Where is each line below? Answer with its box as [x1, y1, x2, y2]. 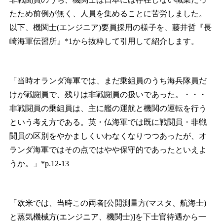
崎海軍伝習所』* [9, 37, 69, 46]
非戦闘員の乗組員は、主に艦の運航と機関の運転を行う [9, 104, 207, 113]
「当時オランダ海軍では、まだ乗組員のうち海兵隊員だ [9, 76, 207, 85]
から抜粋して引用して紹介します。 [72, 37, 199, 46]
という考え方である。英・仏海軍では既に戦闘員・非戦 [9, 118, 207, 127]
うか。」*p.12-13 [9, 159, 69, 168]
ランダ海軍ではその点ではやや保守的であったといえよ [9, 146, 207, 154]
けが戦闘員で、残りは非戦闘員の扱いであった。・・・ [9, 90, 207, 99]
